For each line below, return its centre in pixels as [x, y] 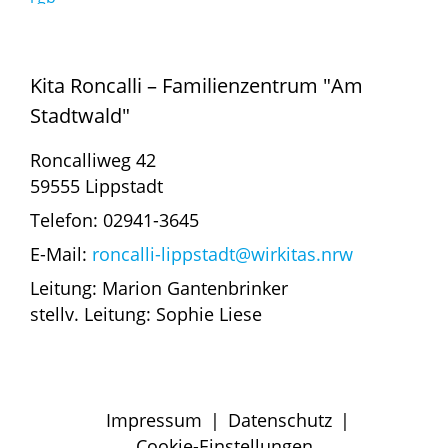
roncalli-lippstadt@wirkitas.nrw [222, 253]
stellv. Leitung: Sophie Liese [146, 313]
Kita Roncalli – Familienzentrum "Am [196, 85]
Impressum [154, 419]
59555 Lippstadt [96, 185]
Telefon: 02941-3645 [114, 219]
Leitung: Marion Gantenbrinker [159, 287]
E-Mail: [61, 253]
